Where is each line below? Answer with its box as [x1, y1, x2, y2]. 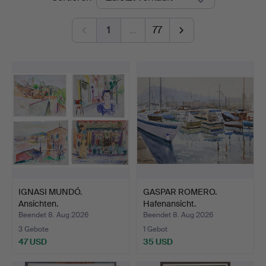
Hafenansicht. [143, 198, 196, 209]
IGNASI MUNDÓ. [18, 186, 82, 197]
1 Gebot [143, 224, 167, 234]
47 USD [18, 236, 47, 247]
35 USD [143, 236, 173, 247]
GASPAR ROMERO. [143, 186, 217, 197]
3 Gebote [18, 224, 49, 234]
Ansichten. [18, 198, 58, 209]
